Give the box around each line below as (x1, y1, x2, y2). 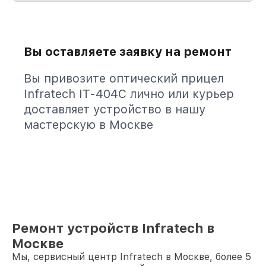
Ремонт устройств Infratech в (12, 220, 214, 236)
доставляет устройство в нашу (24, 102, 205, 116)
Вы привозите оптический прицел (24, 71, 224, 85)
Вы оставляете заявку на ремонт (24, 45, 232, 59)
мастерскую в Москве (24, 118, 153, 132)
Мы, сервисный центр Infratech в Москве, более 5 (12, 251, 251, 262)
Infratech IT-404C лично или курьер (24, 87, 234, 101)
